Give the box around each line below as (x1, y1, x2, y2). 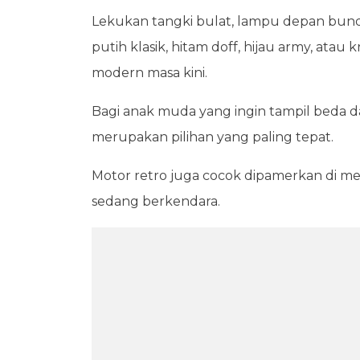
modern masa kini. (92, 65, 207, 80)
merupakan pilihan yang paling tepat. (92, 129, 333, 145)
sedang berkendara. (92, 194, 220, 209)
